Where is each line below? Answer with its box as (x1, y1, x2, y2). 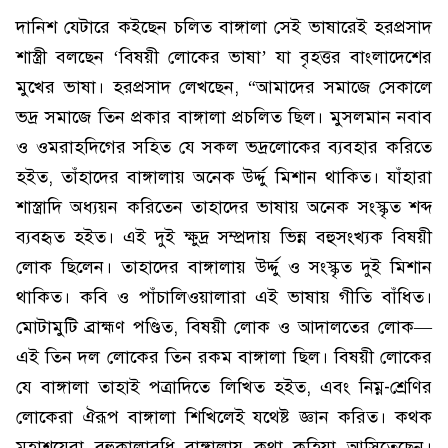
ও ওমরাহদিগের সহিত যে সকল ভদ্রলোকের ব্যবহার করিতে (16, 136, 432, 158)
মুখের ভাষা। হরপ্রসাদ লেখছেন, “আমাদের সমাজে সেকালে (16, 76, 432, 98)
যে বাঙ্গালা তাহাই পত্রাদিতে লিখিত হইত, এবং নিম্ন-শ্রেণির (16, 376, 432, 398)
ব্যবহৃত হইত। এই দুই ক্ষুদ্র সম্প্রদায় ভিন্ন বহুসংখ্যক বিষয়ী (16, 226, 432, 248)
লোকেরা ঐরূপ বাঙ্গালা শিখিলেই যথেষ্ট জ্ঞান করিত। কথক (16, 406, 432, 428)
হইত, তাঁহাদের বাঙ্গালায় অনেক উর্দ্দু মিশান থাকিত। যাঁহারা (16, 166, 432, 188)
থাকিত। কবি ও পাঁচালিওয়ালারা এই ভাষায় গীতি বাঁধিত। (16, 286, 432, 308)
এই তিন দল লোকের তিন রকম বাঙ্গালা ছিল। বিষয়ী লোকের (16, 346, 432, 368)
